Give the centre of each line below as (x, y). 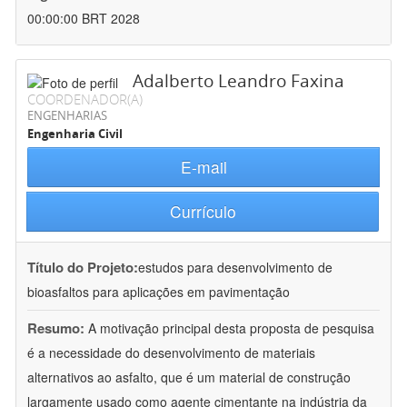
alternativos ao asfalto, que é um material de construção (189, 377)
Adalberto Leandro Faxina (238, 81)
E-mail (203, 167)
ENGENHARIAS (67, 116)
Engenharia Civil (75, 134)
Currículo (203, 212)
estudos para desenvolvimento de (235, 268)
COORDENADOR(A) (85, 99)
